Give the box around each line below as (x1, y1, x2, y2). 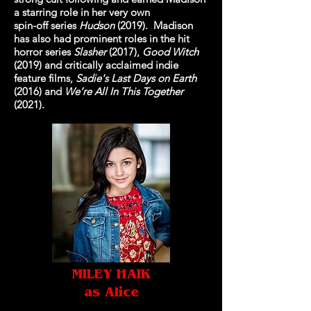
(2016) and (14, 85, 65, 98)
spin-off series (14, 19, 79, 32)
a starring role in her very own (14, 6, 150, 19)
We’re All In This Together (65, 85, 183, 98)
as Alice (83, 287, 139, 301)
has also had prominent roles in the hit (14, 32, 190, 45)
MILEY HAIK (72, 269, 151, 283)
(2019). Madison (115, 19, 193, 32)
